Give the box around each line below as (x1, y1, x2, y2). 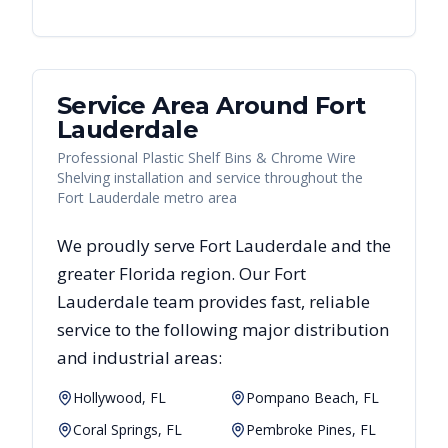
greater (57, 262, 119, 286)
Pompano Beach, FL (246, 388, 379, 408)
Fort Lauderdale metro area (57, 188, 237, 208)
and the (327, 234, 391, 258)
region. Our (176, 262, 274, 286)
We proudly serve (57, 234, 199, 258)
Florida (119, 262, 176, 286)
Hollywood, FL (73, 388, 166, 408)
